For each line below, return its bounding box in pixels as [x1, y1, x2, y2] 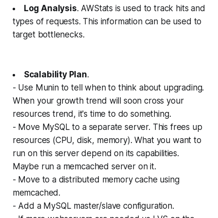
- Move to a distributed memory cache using [12, 174, 180, 184]
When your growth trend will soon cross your [12, 95, 184, 106]
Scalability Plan [23, 69, 87, 79]
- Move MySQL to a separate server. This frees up [12, 122, 202, 132]
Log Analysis [23, 3, 77, 13]
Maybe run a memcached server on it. [12, 161, 156, 171]
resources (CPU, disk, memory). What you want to [12, 135, 201, 145]
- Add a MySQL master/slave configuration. [12, 200, 174, 211]
